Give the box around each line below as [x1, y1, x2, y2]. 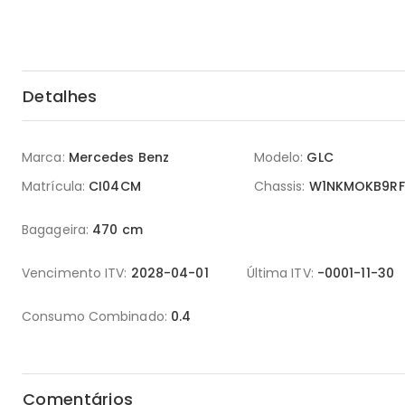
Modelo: [253, 148, 304, 166]
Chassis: [253, 177, 306, 195]
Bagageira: [22, 221, 89, 239]
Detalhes [23, 84, 98, 108]
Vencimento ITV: [22, 264, 127, 282]
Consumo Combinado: [22, 307, 167, 325]
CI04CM [89, 177, 141, 195]
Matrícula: [22, 177, 85, 195]
